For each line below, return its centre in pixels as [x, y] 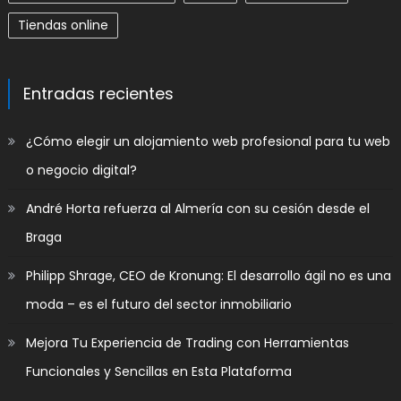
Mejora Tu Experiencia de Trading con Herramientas [187, 342]
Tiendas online [63, 25]
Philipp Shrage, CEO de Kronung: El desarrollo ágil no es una [208, 275]
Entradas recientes [98, 93]
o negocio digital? [81, 170]
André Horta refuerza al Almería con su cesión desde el [197, 208]
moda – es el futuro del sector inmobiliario [158, 304]
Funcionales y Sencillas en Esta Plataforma [158, 371]
